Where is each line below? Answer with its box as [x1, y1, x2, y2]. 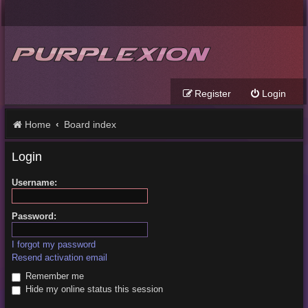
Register [195, 88, 232, 99]
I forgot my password [11, 239, 96, 250]
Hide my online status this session [22, 284, 163, 295]
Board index [63, 119, 116, 130]
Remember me [22, 271, 84, 282]
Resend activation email [11, 252, 107, 263]
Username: [11, 177, 57, 188]
